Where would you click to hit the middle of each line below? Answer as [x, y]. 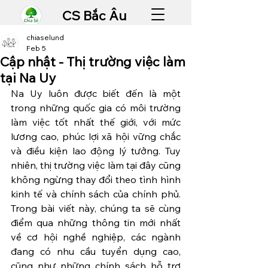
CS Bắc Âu [96, 16]
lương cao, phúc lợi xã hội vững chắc [96, 136]
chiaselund [45, 37]
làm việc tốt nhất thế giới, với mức [96, 122]
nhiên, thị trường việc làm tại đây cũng [96, 165]
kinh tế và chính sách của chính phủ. [96, 194]
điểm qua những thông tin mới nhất [96, 223]
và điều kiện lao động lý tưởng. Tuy [96, 151]
